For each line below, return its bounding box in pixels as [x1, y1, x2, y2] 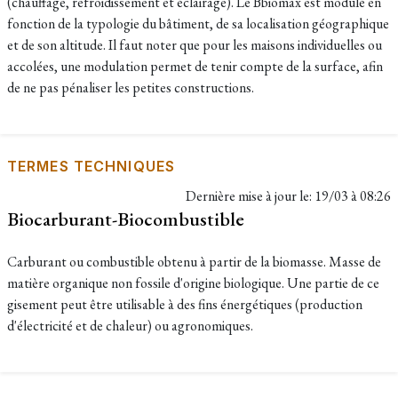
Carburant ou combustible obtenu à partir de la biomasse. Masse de [7, 252, 381, 271]
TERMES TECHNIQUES [7, 157, 176, 175]
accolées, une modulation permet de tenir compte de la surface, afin [7, 57, 383, 76]
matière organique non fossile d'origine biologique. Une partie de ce [7, 274, 379, 292]
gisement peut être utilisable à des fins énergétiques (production [7, 295, 362, 314]
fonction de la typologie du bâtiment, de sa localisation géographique [7, 14, 389, 33]
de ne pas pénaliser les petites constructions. [7, 78, 254, 97]
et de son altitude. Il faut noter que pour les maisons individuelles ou [7, 36, 382, 54]
